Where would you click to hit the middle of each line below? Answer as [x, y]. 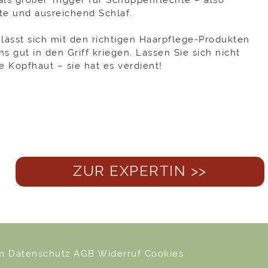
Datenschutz [41, 253]
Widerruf [121, 253]
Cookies [164, 253]
